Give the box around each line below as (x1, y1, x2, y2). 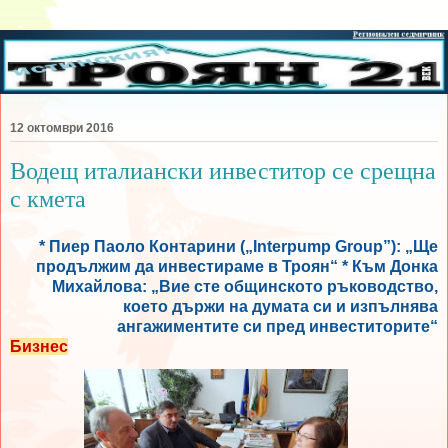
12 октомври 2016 (10, 121, 114, 136)
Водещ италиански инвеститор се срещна (10, 157, 436, 185)
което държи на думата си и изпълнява (123, 298, 438, 316)
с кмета (10, 185, 86, 213)
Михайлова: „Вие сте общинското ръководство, (52, 278, 438, 296)
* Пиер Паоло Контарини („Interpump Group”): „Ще (39, 238, 438, 256)
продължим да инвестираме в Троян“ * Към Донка (36, 258, 438, 276)
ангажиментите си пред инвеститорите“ (117, 318, 438, 336)
